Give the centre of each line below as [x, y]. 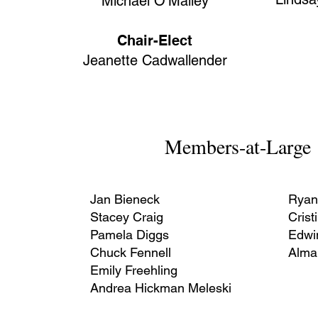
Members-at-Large [237, 146]
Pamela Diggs [129, 235]
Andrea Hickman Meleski [160, 288]
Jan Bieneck [125, 199]
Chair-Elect [155, 40]
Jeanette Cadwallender [155, 60]
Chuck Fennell [130, 252]
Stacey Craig [126, 217]
